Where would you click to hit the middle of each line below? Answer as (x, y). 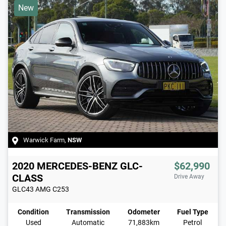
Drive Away (189, 177)
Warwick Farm (44, 140)
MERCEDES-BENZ (77, 166)
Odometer (144, 212)
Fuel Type (192, 212)
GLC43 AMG (32, 189)
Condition (33, 212)
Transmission (88, 212)
